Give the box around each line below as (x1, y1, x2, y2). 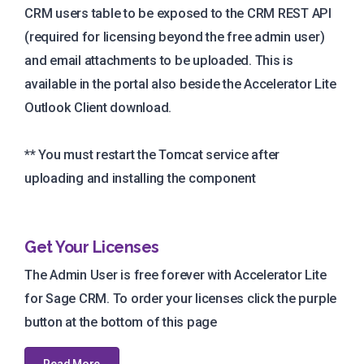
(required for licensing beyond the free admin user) (24, 28, 325, 45)
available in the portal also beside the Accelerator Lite (24, 76, 336, 92)
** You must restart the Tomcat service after (24, 146, 280, 162)
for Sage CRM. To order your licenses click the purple (24, 290, 337, 306)
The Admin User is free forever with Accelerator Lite (24, 266, 327, 283)
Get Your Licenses (24, 237, 159, 257)
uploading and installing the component (24, 170, 256, 186)
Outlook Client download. (24, 99, 172, 115)
